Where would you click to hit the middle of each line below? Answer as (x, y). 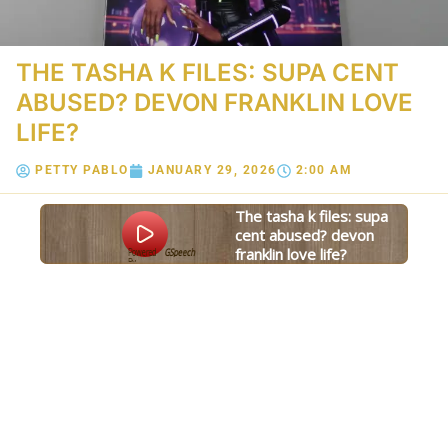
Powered (52, 252)
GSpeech (102, 252)
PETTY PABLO (82, 170)
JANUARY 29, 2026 (212, 170)
